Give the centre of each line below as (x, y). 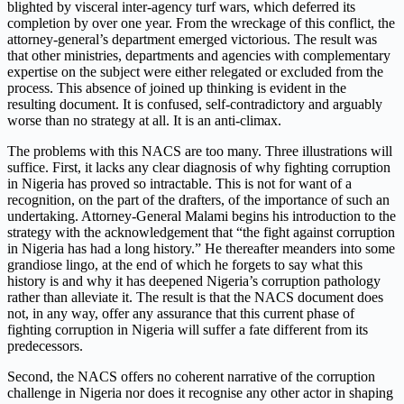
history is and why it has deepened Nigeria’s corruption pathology (194, 281)
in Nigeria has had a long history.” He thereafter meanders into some (201, 249)
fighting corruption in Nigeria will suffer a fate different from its (188, 330)
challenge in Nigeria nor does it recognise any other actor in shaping (200, 393)
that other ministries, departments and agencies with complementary (199, 56)
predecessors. (45, 346)
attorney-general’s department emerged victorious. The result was (192, 40)
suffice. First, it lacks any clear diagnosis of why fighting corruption (199, 168)
